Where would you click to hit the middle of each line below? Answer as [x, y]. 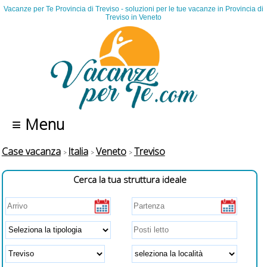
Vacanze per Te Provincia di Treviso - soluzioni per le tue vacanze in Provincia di [133, 9]
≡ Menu [34, 125]
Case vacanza [31, 152]
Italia [78, 152]
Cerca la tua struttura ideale [130, 179]
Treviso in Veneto [133, 18]
